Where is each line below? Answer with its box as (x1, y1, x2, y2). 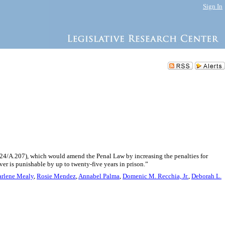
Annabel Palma (78, 172, 120, 180)
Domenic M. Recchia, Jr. (123, 172, 188, 180)
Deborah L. (191, 172, 221, 180)
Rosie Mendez (37, 172, 76, 180)
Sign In (203, 3, 222, 10)
